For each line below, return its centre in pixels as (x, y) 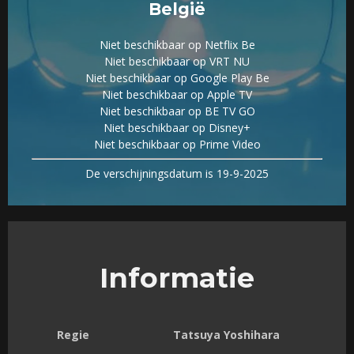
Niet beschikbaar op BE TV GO (177, 111)
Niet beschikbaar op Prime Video (177, 145)
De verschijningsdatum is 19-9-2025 (177, 174)
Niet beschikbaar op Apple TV (177, 95)
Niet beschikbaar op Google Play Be (177, 78)
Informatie (177, 278)
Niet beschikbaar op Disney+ (177, 128)
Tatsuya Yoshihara (226, 335)
